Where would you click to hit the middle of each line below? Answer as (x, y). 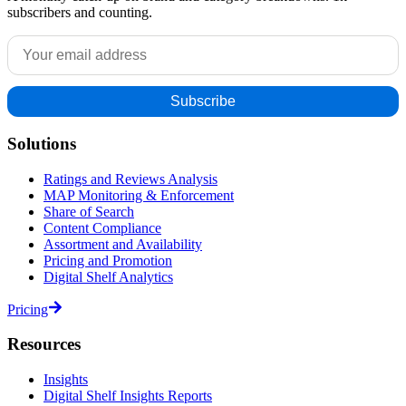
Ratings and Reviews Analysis (130, 179)
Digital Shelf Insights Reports (128, 396)
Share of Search (89, 211)
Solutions (42, 143)
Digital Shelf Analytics (108, 276)
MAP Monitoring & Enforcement (139, 195)
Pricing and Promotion (108, 260)
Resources (44, 344)
